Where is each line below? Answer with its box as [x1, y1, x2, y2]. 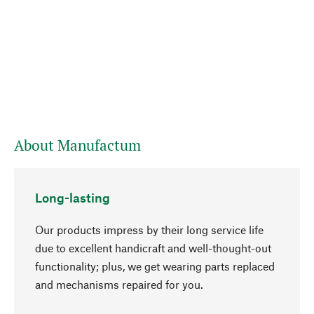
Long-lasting [35, 190, 110, 205]
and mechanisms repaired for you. [35, 278, 203, 291]
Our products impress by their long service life [35, 223, 264, 236]
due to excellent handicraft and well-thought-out [35, 241, 271, 254]
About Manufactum [14, 135, 141, 155]
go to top [222, 289, 269, 303]
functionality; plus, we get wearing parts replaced [35, 259, 275, 273]
